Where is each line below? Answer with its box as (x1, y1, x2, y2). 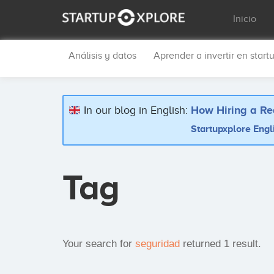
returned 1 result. (180, 238, 261, 250)
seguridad (135, 238, 180, 250)
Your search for (62, 238, 135, 250)
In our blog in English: (84, 104, 188, 116)
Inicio (233, 13, 257, 24)
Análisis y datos (68, 50, 136, 61)
